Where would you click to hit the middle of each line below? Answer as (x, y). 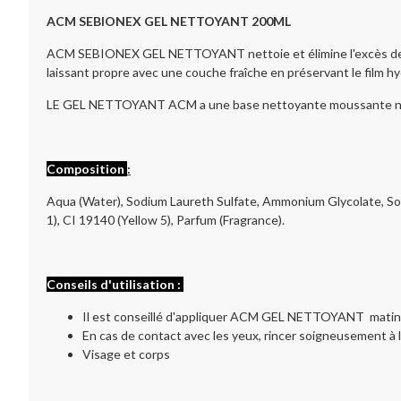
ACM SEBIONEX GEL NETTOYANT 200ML (169, 21)
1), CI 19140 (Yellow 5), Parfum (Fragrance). (166, 220)
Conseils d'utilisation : (115, 284)
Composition (87, 169)
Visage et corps (126, 354)
